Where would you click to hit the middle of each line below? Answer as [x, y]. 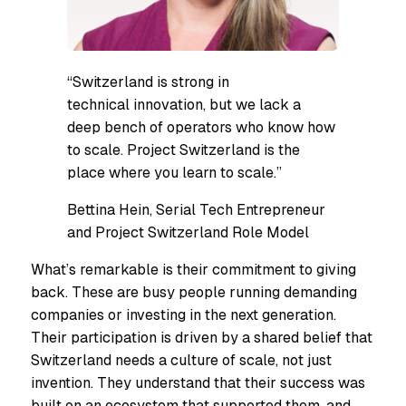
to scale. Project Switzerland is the [184, 150]
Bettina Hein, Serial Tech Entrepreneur [196, 210]
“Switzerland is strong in [148, 82]
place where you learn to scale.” [174, 173]
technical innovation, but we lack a [184, 105]
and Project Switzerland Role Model [188, 233]
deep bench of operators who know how [203, 128]
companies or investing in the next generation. [184, 315]
